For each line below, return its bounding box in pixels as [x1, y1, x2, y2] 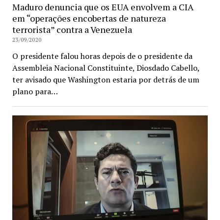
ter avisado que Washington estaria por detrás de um [12, 74, 199, 85]
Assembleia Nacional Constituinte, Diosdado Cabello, [12, 62, 199, 73]
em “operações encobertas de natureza [12, 12, 166, 24]
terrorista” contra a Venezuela [12, 23, 132, 35]
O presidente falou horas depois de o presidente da [12, 50, 192, 61]
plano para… [12, 85, 58, 97]
